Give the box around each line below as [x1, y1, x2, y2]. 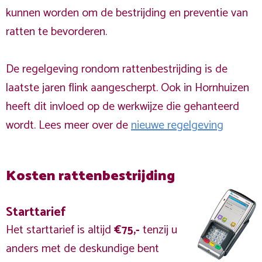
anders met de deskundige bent [6, 239, 159, 258]
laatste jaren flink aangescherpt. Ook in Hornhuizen [6, 78, 249, 98]
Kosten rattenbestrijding [6, 165, 175, 188]
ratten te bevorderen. [6, 22, 107, 42]
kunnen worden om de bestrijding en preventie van [6, 4, 248, 23]
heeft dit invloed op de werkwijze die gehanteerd [6, 97, 239, 116]
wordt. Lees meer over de [6, 116, 131, 135]
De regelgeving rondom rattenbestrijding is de [6, 60, 227, 79]
